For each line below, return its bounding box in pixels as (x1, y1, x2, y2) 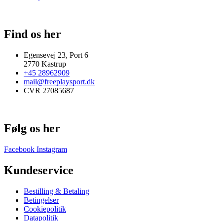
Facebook (4, 145, 35, 153)
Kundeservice (4, 163, 74, 177)
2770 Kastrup (24, 59, 66, 68)
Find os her (4, 28, 61, 41)
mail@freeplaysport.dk (24, 77, 95, 86)
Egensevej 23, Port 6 (24, 50, 88, 59)
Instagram (37, 145, 67, 153)
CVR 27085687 (24, 86, 74, 95)
